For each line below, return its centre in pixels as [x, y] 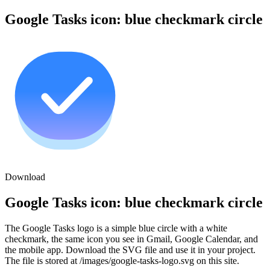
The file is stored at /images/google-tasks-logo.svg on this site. [122, 261]
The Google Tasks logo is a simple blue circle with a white [116, 228]
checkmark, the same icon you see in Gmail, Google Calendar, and [131, 239]
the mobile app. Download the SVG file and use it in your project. [130, 250]
